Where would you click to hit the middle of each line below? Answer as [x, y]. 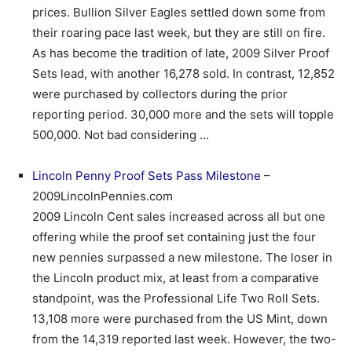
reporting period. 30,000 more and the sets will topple [183, 114]
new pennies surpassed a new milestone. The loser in [182, 257]
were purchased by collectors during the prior [160, 94]
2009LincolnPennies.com [103, 196]
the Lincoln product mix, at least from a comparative [176, 278]
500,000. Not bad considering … [121, 135]
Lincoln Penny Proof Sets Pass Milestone [147, 176]
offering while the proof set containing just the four [174, 237]
